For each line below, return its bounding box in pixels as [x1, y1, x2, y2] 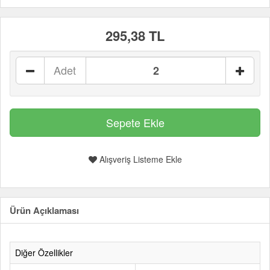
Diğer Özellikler [15, 246, 73, 259]
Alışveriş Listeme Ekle [96, 153, 182, 165]
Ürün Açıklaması [10, 204, 79, 217]
